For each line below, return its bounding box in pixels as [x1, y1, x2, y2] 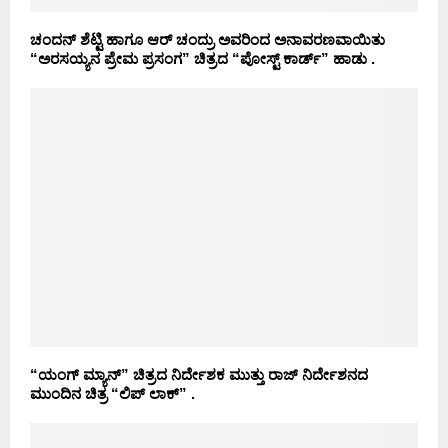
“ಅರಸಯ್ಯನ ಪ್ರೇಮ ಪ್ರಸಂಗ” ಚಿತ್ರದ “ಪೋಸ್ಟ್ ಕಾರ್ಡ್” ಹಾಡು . [30, 49, 375, 67]
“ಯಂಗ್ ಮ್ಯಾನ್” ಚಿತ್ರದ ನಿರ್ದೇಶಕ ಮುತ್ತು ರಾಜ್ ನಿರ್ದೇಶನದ [30, 365, 368, 383]
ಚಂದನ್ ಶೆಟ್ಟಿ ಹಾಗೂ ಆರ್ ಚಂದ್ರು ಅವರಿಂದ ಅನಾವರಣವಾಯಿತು [30, 30, 385, 48]
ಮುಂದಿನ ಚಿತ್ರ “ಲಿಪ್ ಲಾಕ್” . [30, 384, 195, 402]
